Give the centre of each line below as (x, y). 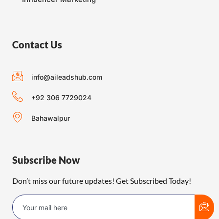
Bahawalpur (50, 118)
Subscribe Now (46, 160)
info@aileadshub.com (66, 77)
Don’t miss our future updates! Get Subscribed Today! (102, 181)
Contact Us (37, 45)
